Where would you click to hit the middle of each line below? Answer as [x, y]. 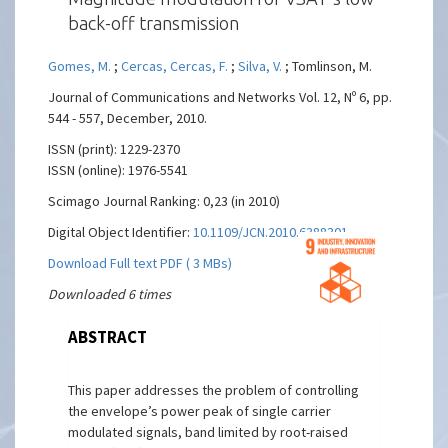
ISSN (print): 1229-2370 [114, 149]
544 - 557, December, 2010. [128, 118]
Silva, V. [260, 66]
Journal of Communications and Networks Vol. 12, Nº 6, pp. [220, 97]
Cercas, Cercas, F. [175, 66]
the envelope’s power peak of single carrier [200, 411]
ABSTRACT [108, 337]
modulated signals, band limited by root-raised [208, 432]
